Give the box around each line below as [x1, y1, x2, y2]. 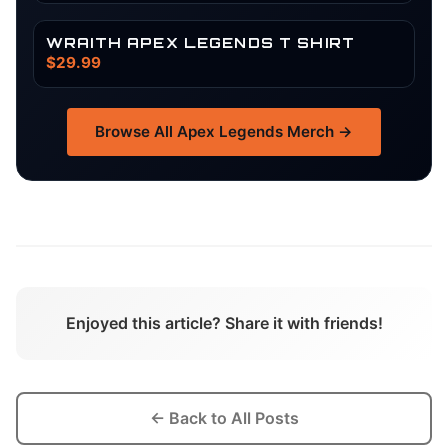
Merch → [283, 122, 353, 141]
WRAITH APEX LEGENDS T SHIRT [46, 33, 356, 51]
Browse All [95, 122, 177, 141]
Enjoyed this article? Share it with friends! [65, 313, 383, 333]
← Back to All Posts [149, 408, 299, 428]
